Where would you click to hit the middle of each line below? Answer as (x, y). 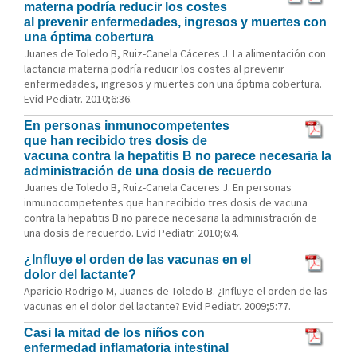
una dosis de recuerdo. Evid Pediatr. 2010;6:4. (131, 233)
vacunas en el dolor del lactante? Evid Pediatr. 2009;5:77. (157, 306)
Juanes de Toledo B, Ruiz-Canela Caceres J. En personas (158, 187)
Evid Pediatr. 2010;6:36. (78, 99)
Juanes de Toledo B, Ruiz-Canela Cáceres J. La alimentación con (175, 53)
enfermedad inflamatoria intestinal (126, 348)
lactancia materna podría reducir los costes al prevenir (154, 69)
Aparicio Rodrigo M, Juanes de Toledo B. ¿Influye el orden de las (176, 291)
